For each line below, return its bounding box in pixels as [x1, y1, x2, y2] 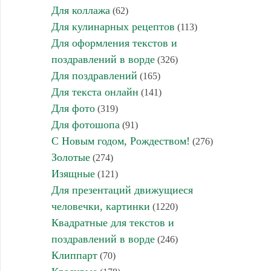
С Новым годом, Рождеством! [51, 135, 190, 147]
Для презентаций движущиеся [51, 184, 193, 196]
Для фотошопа [51, 119, 120, 131]
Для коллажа [51, 4, 110, 16]
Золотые [51, 151, 90, 163]
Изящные [51, 168, 95, 180]
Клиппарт [51, 249, 97, 261]
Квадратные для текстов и [51, 217, 174, 229]
